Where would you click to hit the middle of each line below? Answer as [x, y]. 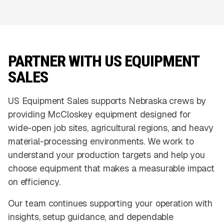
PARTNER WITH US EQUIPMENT [103, 61]
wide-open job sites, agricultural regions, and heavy [111, 128]
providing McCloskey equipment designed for [99, 114]
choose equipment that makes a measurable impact [111, 168]
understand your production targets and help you [106, 155]
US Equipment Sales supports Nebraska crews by [107, 101]
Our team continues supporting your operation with [110, 203]
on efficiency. [34, 182]
